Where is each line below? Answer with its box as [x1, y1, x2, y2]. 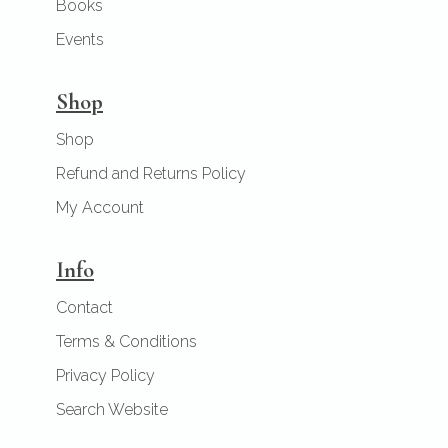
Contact [56, 298, 113, 318]
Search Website [56, 400, 168, 420]
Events [56, 30, 104, 50]
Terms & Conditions [56, 332, 197, 352]
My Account [56, 198, 144, 218]
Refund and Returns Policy [56, 164, 246, 184]
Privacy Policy [56, 366, 155, 386]
